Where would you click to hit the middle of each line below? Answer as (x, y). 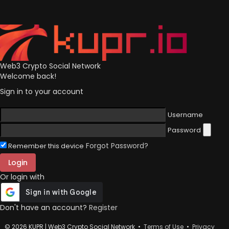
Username (185, 114)
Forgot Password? (117, 145)
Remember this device (46, 146)
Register (103, 207)
